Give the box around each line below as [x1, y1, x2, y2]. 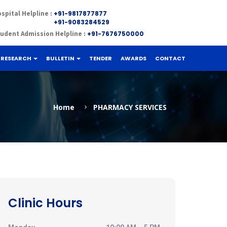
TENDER [89, 54, 112, 62]
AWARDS [121, 54, 146, 62]
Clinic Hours [8, 195, 83, 211]
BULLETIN [46, 54, 75, 62]
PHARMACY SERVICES [93, 102, 167, 112]
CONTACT [155, 54, 185, 62]
